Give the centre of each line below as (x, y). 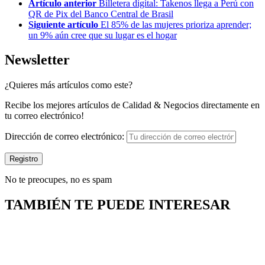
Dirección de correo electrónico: (64, 137)
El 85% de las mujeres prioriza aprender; (176, 24)
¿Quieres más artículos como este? (69, 85)
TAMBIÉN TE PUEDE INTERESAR (117, 205)
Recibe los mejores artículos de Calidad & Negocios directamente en (132, 105)
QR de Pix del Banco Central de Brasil (101, 14)
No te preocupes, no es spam (58, 180)
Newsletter (37, 60)
